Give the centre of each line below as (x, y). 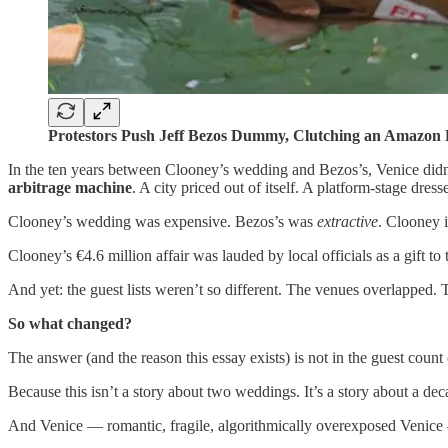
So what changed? (70, 324)
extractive (347, 222)
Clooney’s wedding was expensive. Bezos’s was (162, 222)
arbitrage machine (70, 188)
